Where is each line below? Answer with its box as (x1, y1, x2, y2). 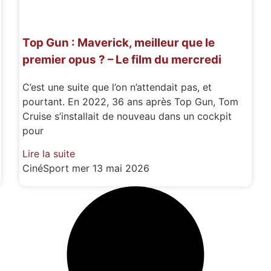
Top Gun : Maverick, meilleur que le (22, 36, 215, 50)
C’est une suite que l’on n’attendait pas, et (22, 80, 212, 93)
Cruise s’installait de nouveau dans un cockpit (22, 109, 232, 122)
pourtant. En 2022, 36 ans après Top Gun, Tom (22, 95, 239, 108)
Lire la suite (22, 148, 76, 160)
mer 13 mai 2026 (72, 162, 150, 175)
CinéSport (22, 162, 73, 175)
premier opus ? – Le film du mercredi (22, 53, 222, 67)
